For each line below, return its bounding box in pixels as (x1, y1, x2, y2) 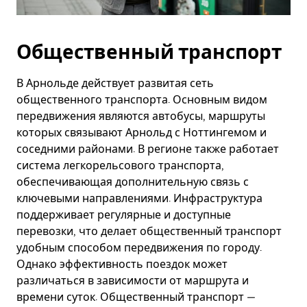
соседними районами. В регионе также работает (16, 143, 279, 156)
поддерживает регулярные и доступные (16, 208, 231, 221)
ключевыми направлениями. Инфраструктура (16, 192, 262, 205)
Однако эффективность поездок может (16, 258, 228, 271)
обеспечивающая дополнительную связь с (16, 175, 249, 188)
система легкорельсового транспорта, (16, 159, 224, 172)
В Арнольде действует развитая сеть (16, 77, 214, 90)
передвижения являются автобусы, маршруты (16, 110, 265, 123)
